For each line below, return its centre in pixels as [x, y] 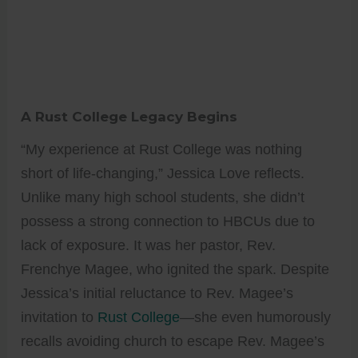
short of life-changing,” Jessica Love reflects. [163, 173]
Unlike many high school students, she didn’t [163, 197]
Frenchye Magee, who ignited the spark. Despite [175, 269]
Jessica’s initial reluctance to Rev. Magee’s [157, 293]
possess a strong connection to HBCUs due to [168, 221]
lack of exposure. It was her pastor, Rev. [149, 245]
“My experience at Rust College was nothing [162, 149]
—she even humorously [256, 317]
